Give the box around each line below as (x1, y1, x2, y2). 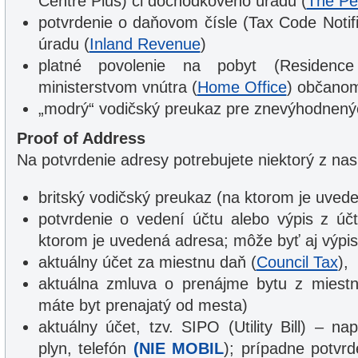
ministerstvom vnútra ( (38, 78, 197, 96)
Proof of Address (16, 129, 145, 147)
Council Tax (256, 253, 338, 271)
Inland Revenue (89, 35, 201, 53)
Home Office (197, 78, 287, 96)
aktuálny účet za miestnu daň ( (38, 253, 257, 271)
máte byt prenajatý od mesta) (38, 296, 248, 314)
